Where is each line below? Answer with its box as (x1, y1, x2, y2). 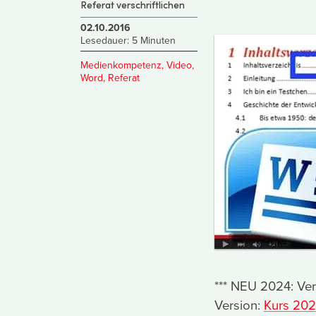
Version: (214, 295, 264, 314)
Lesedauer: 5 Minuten (80, 33, 176, 48)
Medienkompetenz (80, 57, 162, 72)
